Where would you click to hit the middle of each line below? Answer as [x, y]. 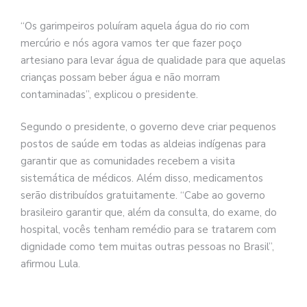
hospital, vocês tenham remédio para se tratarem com [148, 230]
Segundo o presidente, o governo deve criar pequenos [148, 127]
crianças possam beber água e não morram [120, 77]
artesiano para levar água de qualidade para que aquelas [153, 60]
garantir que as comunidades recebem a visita [128, 161]
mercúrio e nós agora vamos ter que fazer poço [131, 43]
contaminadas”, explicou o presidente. [109, 94]
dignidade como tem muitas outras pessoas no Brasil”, [147, 247]
